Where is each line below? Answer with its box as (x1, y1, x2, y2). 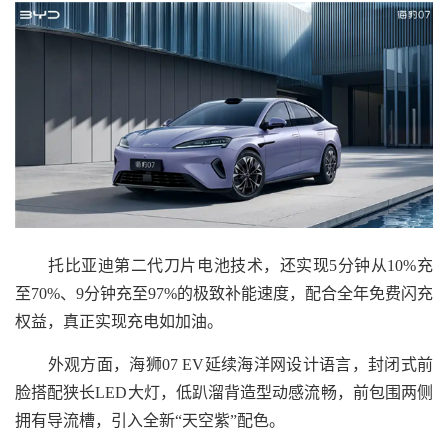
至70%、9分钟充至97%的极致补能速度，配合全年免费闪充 (15, 284, 433, 302)
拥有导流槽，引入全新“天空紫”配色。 (15, 411, 285, 429)
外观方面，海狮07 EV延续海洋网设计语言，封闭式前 (15, 355, 433, 373)
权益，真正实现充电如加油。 (15, 312, 223, 330)
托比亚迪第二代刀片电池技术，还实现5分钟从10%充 (15, 256, 433, 274)
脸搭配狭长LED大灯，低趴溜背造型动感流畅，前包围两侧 (15, 383, 433, 401)
